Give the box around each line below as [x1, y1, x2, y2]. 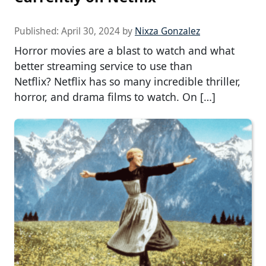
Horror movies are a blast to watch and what [14, 43, 235, 58]
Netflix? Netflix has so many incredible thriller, [14, 74, 240, 88]
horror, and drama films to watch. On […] [14, 90, 216, 104]
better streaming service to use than [14, 59, 192, 73]
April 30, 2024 [61, 25, 120, 37]
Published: [14, 25, 61, 37]
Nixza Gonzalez [135, 25, 200, 37]
